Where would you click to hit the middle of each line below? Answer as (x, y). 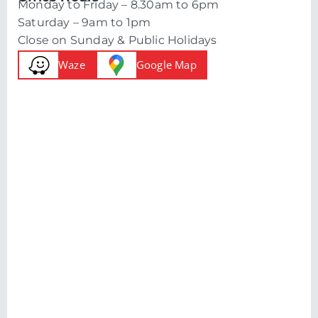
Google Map (166, 65)
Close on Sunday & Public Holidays (117, 40)
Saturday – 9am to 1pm (84, 23)
